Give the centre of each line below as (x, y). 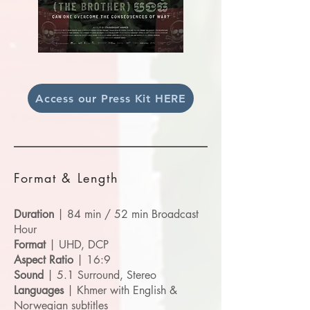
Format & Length (66, 178)
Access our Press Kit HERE (111, 98)
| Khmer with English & (120, 290)
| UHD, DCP (77, 245)
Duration (34, 214)
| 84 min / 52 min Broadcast (126, 214)
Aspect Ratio (44, 260)
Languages (39, 290)
